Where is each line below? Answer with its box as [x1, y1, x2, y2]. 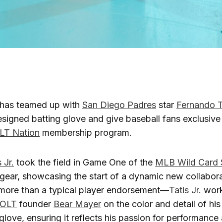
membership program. [40, 127, 132, 138]
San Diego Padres [82, 99, 156, 110]
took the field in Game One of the [14, 157, 155, 167]
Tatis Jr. [169, 184, 201, 195]
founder [17, 198, 54, 209]
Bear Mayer [54, 198, 101, 209]
